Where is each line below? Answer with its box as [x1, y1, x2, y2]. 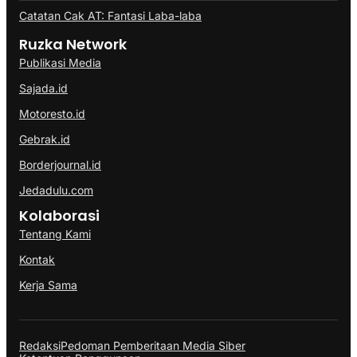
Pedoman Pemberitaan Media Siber [61, 339, 245, 353]
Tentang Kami [19, 226, 91, 241]
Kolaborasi [19, 205, 100, 226]
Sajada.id [19, 80, 68, 95]
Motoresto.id [19, 106, 85, 120]
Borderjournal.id [19, 157, 101, 171]
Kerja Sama [19, 277, 77, 292]
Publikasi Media [19, 55, 101, 69]
